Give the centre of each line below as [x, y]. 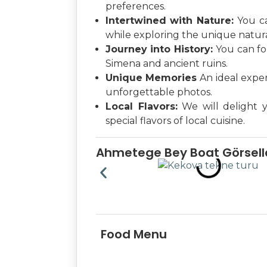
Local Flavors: [142, 106]
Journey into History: [161, 49]
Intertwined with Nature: [172, 21]
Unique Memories [153, 78]
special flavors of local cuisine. [175, 121]
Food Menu [134, 234]
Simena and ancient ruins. [167, 63]
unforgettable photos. [159, 92]
